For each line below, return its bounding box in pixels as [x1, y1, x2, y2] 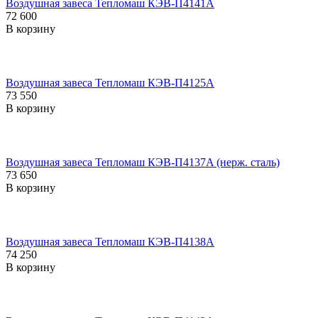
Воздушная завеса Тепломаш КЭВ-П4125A [6, 76, 214, 89]
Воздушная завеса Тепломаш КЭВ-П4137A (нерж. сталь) [6, 155, 280, 168]
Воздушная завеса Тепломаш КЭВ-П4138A [6, 235, 214, 248]
